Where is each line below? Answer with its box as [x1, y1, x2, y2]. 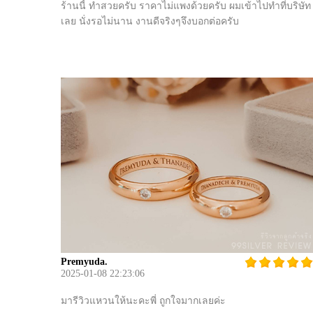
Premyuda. [61, 256, 108, 267]
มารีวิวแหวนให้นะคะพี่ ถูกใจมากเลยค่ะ [61, 296, 226, 306]
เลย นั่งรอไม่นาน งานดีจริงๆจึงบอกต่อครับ [61, 16, 239, 27]
